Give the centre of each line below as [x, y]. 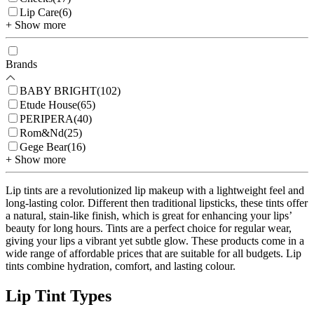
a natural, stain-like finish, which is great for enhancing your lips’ [149, 216]
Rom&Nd [42, 133]
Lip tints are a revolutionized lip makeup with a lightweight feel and [155, 191]
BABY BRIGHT [58, 91]
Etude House [48, 105]
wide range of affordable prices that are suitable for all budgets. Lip [153, 254]
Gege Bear [43, 147]
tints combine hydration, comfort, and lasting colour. [121, 266]
